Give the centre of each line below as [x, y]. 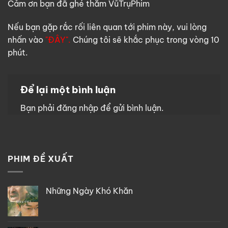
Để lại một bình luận [69, 89]
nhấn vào [26, 39]
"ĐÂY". [58, 39]
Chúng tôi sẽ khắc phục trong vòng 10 [145, 39]
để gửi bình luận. [131, 108]
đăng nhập [77, 108]
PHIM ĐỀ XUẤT [41, 159]
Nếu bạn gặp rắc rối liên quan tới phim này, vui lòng [107, 27]
